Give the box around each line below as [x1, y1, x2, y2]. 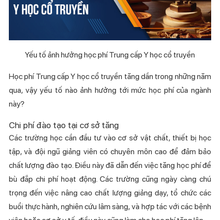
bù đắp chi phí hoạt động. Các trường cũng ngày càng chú [8, 174, 212, 184]
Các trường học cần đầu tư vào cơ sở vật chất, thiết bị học [8, 133, 212, 143]
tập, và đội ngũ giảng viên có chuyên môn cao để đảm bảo [8, 147, 212, 157]
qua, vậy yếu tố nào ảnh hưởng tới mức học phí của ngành [8, 85, 212, 95]
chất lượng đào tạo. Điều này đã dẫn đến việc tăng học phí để [8, 161, 212, 170]
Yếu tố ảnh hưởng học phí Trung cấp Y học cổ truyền [25, 50, 195, 60]
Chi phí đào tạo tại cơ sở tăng [8, 120, 119, 131]
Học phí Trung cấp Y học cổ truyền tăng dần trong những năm [8, 72, 212, 82]
